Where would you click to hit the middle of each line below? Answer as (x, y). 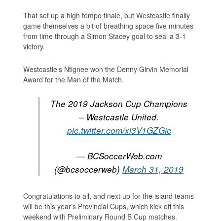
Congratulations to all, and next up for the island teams (109, 196)
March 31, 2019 (153, 169)
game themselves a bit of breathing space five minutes (109, 25)
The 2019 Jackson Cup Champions (119, 103)
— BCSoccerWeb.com (119, 156)
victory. (34, 46)
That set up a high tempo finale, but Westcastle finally (107, 15)
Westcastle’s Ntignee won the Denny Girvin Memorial (106, 69)
